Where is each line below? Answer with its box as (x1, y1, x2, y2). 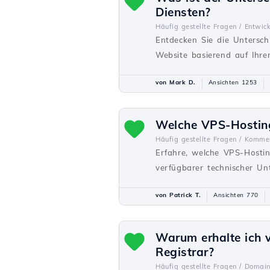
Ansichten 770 (213, 191, 259, 199)
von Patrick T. (155, 191, 201, 199)
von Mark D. (155, 78, 196, 86)
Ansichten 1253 (208, 78, 257, 86)
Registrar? (155, 245, 214, 259)
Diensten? (155, 5, 211, 19)
